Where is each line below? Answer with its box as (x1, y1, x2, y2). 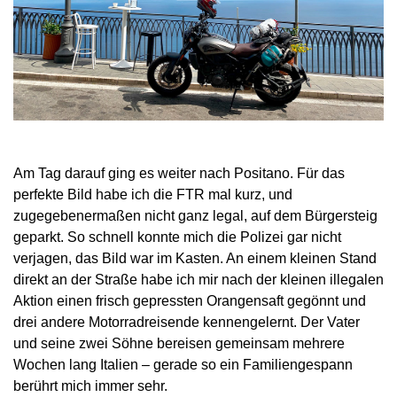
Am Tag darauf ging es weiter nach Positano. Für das (13, 166, 345, 182)
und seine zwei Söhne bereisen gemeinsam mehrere (13, 336, 345, 352)
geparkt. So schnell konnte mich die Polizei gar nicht (13, 230, 341, 245)
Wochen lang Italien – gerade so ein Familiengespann (13, 357, 353, 373)
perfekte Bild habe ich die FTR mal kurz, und (13, 187, 292, 203)
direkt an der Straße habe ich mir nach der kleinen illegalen (13, 272, 384, 288)
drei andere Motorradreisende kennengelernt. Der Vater (13, 315, 360, 331)
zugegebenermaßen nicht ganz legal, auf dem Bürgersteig (13, 208, 378, 224)
